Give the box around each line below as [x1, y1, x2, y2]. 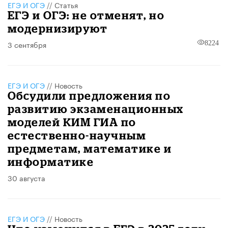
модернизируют [8, 22, 108, 35]
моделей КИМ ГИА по [8, 116, 136, 129]
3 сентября [8, 39, 46, 50]
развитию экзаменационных [8, 102, 184, 116]
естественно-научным [8, 129, 147, 142]
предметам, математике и [8, 142, 172, 155]
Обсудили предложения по [8, 89, 171, 102]
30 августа [8, 172, 45, 184]
